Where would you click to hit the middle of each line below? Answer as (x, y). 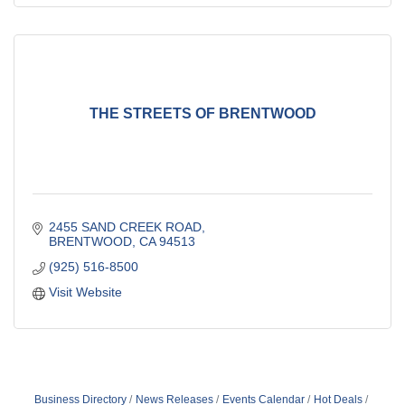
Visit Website (85, 292)
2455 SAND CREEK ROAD (125, 226)
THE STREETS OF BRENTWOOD (202, 114)
